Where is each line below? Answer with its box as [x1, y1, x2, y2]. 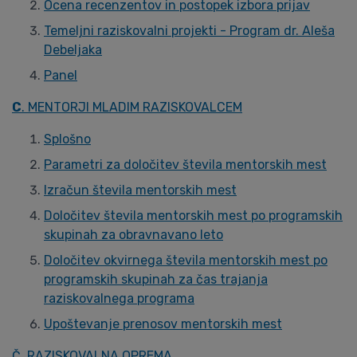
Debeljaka [44, 42, 102, 57]
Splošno [44, 131, 91, 147]
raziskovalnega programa [44, 291, 194, 306]
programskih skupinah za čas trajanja [44, 272, 268, 287]
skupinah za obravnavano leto [44, 227, 223, 242]
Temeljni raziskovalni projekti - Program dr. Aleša [44, 23, 335, 38]
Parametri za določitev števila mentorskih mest [44, 157, 327, 172]
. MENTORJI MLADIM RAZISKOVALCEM [22, 100, 242, 115]
